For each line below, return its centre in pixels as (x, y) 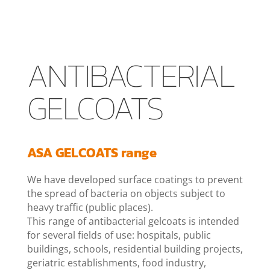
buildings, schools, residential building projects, (135, 249)
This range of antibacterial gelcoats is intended (133, 221)
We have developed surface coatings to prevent (135, 179)
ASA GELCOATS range (92, 152)
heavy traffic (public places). (90, 207)
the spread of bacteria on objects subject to (126, 193)
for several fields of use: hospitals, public (119, 235)
